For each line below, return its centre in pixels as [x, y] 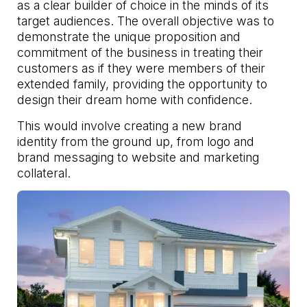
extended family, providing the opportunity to [143, 84]
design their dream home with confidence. [135, 100]
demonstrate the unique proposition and [129, 37]
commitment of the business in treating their [140, 53]
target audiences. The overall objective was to [146, 21]
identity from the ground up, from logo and [136, 141]
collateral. [44, 173]
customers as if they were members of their [142, 69]
